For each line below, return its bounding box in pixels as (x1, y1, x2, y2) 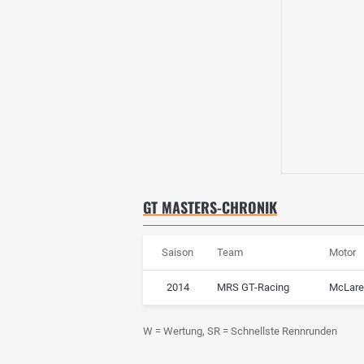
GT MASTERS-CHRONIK (143, 196, 277, 218)
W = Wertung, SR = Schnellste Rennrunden (143, 324, 337, 337)
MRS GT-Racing (217, 280, 289, 293)
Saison (162, 245, 194, 258)
